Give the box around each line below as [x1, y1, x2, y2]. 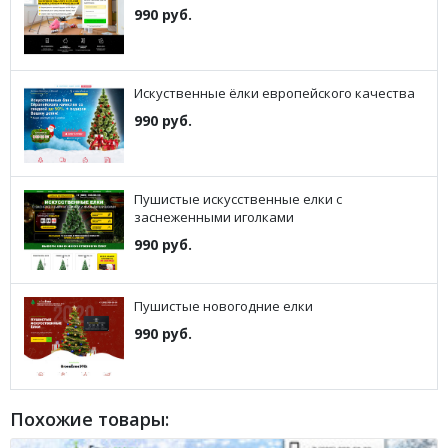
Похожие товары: [10, 406, 169, 431]
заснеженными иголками [134, 208, 294, 227]
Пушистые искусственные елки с [134, 190, 342, 209]
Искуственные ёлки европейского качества [134, 84, 415, 103]
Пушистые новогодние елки [134, 296, 313, 315]
